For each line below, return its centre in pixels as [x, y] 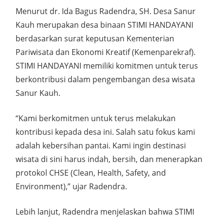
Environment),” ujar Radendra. [71, 186]
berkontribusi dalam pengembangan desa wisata [105, 79]
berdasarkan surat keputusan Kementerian [95, 38]
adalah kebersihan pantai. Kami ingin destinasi [101, 145]
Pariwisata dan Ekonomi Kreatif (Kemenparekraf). [106, 52]
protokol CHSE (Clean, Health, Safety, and [91, 173]
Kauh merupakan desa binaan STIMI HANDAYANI [104, 25]
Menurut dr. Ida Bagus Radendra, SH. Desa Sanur [106, 11]
